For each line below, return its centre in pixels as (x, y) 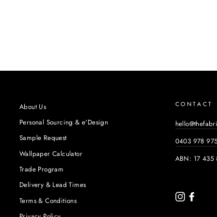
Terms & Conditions (48, 200)
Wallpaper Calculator (51, 153)
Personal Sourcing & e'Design (64, 122)
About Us (33, 106)
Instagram (201, 196)
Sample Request (43, 138)
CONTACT (194, 104)
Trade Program (42, 169)
